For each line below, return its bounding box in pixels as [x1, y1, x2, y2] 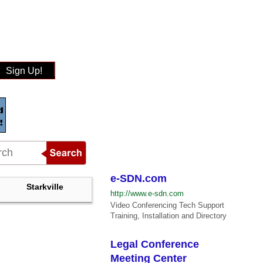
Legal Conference [110, 238, 200, 250]
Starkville [26, 182, 63, 191]
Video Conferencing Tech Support [110, 201, 225, 210]
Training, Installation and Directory [110, 211, 227, 220]
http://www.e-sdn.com [110, 189, 184, 198]
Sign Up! [6, 66, 42, 76]
